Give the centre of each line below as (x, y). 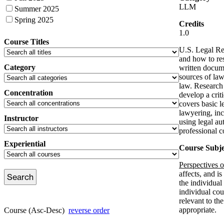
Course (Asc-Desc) (36, 210)
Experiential (25, 143)
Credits (191, 24)
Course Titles (26, 41)
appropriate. (198, 210)
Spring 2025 (34, 19)
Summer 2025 (37, 8)
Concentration (28, 92)
